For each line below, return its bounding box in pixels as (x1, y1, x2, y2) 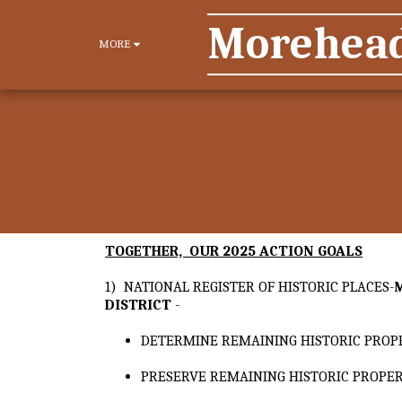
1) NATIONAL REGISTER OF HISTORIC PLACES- (105, 277, 394, 295)
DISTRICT (105, 295, 171, 313)
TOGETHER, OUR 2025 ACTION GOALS (105, 241, 363, 259)
